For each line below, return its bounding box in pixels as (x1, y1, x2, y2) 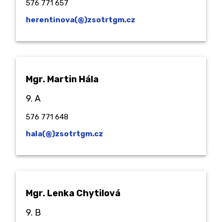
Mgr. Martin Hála (26, 73, 99, 85)
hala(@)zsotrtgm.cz (26, 129, 103, 138)
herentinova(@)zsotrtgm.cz (26, 15, 135, 24)
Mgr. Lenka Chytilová (26, 187, 120, 199)
